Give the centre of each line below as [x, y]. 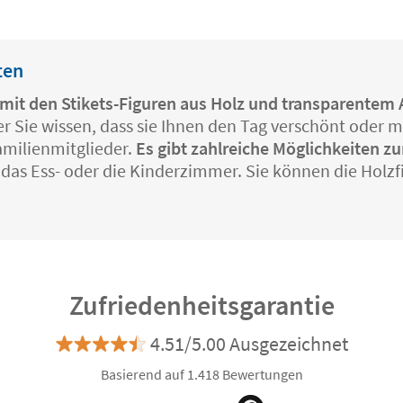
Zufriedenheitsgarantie [201, 305]
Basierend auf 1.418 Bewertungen [201, 375]
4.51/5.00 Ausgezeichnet [249, 344]
